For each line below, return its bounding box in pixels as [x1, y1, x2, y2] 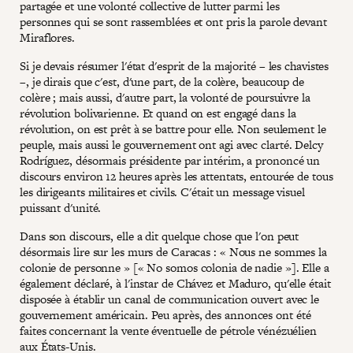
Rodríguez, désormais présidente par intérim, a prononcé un [20, 151, 321, 169]
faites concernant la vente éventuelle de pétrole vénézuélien [20, 321, 317, 339]
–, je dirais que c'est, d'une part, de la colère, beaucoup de [20, 72, 304, 90]
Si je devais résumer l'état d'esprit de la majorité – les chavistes [20, 57, 329, 74]
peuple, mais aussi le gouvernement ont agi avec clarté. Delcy [20, 136, 323, 153]
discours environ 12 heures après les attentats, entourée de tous [20, 167, 333, 184]
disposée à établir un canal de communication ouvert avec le [20, 290, 320, 307]
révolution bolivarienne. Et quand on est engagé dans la [20, 104, 296, 121]
